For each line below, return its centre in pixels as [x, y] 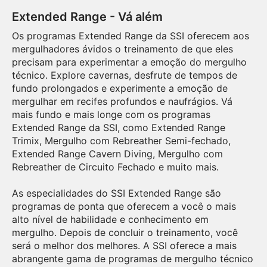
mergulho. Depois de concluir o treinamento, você [125, 232]
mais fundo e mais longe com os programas [111, 114]
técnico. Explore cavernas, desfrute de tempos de [125, 75]
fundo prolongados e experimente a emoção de [120, 88]
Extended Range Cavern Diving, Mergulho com [117, 154]
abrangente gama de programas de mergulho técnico [133, 259]
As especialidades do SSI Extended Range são [117, 193]
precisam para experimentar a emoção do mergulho [129, 62]
